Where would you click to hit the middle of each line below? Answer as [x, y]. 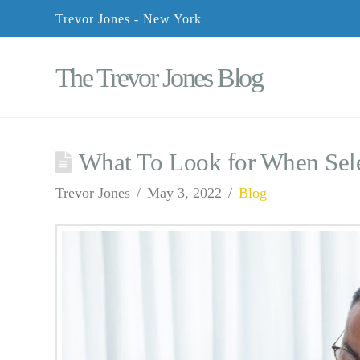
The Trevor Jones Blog [159, 77]
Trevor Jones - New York [129, 19]
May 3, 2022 [185, 192]
